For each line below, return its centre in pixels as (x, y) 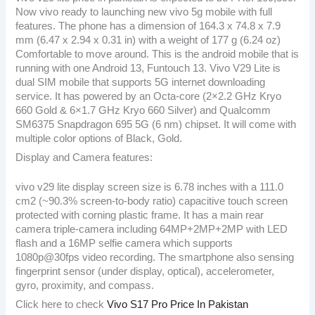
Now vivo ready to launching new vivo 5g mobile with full (144, 12)
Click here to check (60, 305)
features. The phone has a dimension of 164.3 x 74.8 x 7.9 (148, 26)
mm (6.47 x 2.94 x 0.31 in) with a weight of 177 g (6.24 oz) (148, 40)
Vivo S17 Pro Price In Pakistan (176, 305)
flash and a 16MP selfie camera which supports (124, 243)
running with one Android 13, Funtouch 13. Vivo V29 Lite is (148, 68)
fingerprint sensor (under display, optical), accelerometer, (145, 271)
